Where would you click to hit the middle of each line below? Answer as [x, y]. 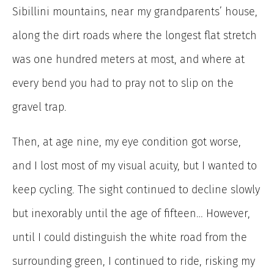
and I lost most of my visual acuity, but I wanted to [135, 166]
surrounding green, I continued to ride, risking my [134, 261]
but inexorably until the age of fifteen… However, [131, 214]
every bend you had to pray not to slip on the [123, 83]
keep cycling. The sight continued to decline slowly [136, 190]
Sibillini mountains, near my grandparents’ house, [135, 12]
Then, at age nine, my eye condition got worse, [127, 142]
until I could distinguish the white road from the [130, 238]
